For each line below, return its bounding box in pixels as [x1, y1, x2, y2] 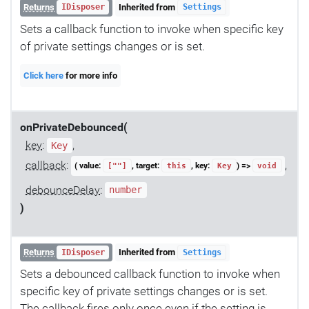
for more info [63, 70, 118, 81]
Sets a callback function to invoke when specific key [20, 22, 283, 37]
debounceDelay [26, 183, 100, 197]
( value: [74, 161, 103, 171]
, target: [132, 161, 162, 171]
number [109, 184, 143, 196]
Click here [23, 70, 64, 81]
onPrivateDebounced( [20, 121, 128, 134]
